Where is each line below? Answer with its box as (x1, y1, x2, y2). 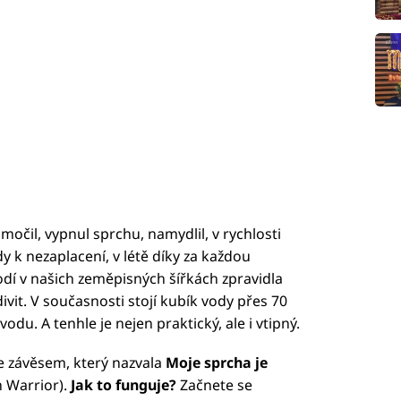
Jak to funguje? (70, 375, 180, 396)
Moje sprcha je (165, 353, 268, 373)
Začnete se (179, 375, 252, 396)
